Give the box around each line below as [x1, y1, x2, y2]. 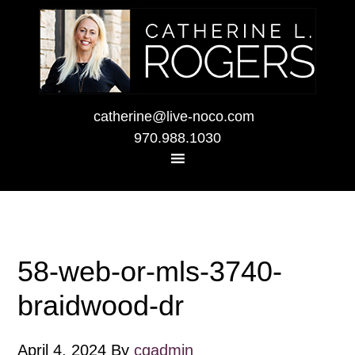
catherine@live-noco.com [93, 109, 254, 124]
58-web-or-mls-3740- [17, 255, 283, 288]
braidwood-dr [17, 289, 185, 322]
